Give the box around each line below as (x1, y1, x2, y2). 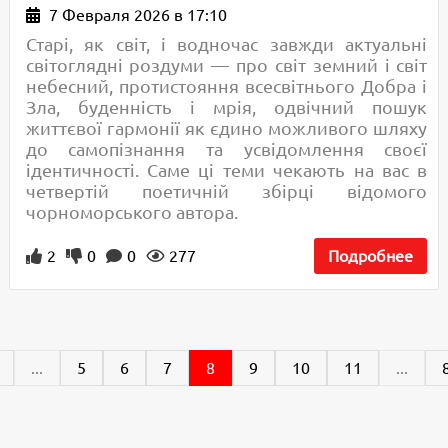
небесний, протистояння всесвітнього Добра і (25, 75, 428, 96)
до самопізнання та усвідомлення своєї (25, 138, 428, 159)
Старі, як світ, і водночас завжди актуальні (25, 33, 428, 54)
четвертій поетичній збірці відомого (25, 180, 428, 201)
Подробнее (328, 246, 414, 265)
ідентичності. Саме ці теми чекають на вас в (25, 159, 428, 180)
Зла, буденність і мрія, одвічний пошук (25, 96, 428, 117)
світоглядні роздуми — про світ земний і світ (25, 54, 428, 75)
